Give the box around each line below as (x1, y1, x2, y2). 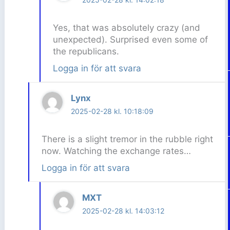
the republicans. (52, 46, 119, 56)
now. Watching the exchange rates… (41, 146, 191, 157)
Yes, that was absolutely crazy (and (52, 22, 200, 33)
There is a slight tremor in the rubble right (41, 134, 213, 145)
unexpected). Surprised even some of (52, 34, 208, 45)
